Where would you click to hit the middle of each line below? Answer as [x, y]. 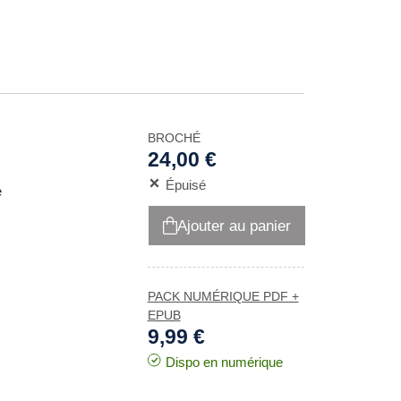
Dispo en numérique [224, 362]
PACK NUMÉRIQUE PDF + [223, 296]
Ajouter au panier [234, 226]
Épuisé [185, 185]
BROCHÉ [174, 138]
